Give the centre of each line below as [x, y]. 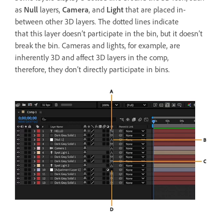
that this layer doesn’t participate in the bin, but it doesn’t [109, 33]
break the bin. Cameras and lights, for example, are [98, 45]
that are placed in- [155, 9]
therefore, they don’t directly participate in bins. [92, 69]
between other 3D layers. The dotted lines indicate [97, 21]
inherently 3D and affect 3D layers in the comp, [92, 57]
